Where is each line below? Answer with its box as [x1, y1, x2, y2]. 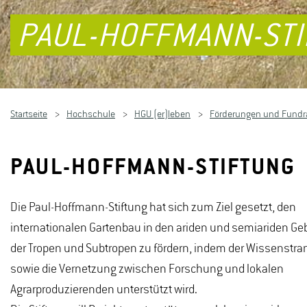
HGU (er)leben [134, 109, 191, 120]
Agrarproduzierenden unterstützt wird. [10, 283, 197, 297]
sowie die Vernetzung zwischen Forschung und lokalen [10, 262, 284, 276]
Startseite [10, 109, 47, 120]
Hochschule [66, 109, 115, 120]
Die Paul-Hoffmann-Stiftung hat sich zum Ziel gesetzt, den [10, 201, 296, 214]
